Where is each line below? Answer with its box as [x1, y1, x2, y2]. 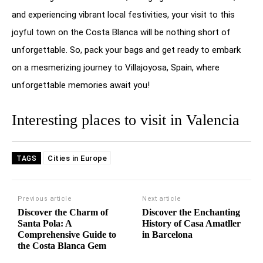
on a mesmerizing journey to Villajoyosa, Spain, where [12, 62, 220, 73]
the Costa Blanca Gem [18, 240, 106, 251]
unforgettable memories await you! [12, 79, 150, 90]
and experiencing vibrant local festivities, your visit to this [12, 9, 235, 20]
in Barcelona [142, 229, 193, 240]
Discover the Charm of [18, 207, 108, 217]
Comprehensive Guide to [18, 229, 116, 240]
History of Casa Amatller [142, 218, 241, 228]
